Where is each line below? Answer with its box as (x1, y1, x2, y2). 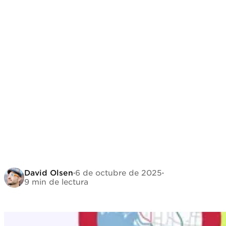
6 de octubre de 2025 (75, 168, 162, 178)
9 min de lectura (24, 178, 88, 187)
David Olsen (24, 168, 73, 178)
